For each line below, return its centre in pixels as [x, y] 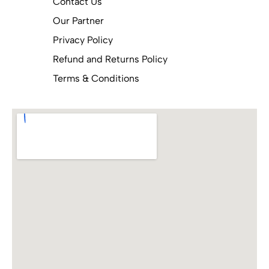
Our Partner [78, 21]
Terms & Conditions [96, 78]
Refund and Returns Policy [110, 59]
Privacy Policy [83, 40]
